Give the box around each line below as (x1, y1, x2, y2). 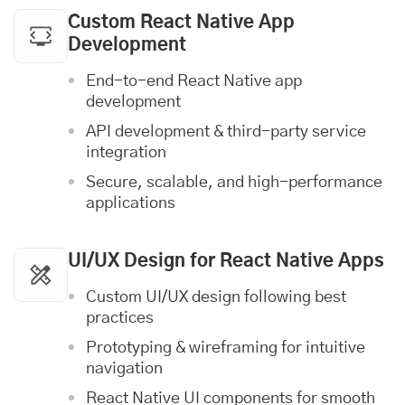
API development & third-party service (86, 124, 366, 140)
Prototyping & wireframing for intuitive (86, 340, 365, 356)
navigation (86, 361, 163, 377)
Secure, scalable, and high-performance (86, 174, 382, 191)
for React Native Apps (185, 252, 384, 270)
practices (86, 310, 154, 326)
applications (86, 195, 175, 212)
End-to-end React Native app (86, 73, 302, 89)
